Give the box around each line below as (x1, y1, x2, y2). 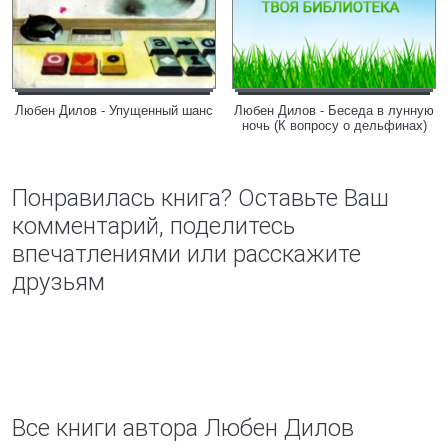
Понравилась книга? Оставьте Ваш (12, 184, 389, 212)
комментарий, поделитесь (12, 212, 295, 240)
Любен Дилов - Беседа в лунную (234, 103, 434, 118)
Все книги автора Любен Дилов (12, 414, 354, 442)
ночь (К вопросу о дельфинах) (241, 118, 427, 133)
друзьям (12, 268, 105, 296)
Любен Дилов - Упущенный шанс (15, 103, 213, 118)
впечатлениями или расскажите (12, 240, 361, 268)
